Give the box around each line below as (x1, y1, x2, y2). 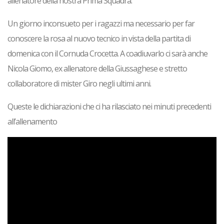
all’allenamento (7, 115, 57, 127)
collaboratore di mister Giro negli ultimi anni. (7, 77, 152, 89)
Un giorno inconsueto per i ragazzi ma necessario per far (7, 17, 194, 29)
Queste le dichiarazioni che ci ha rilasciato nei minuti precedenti (7, 100, 211, 112)
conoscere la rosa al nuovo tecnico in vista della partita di (7, 32, 190, 44)
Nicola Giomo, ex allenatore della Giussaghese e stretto (7, 62, 187, 74)
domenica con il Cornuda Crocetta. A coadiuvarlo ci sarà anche (7, 47, 207, 59)
